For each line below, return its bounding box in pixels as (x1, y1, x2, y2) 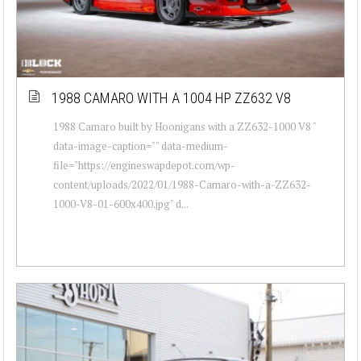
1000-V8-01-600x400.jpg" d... (53, 196, 189, 211)
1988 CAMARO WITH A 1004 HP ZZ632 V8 (52, 89, 291, 106)
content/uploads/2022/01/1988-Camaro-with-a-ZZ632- (53, 176, 311, 192)
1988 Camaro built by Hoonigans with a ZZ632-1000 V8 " (53, 118, 316, 134)
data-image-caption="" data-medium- (53, 138, 228, 153)
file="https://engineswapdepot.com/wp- (53, 157, 235, 172)
